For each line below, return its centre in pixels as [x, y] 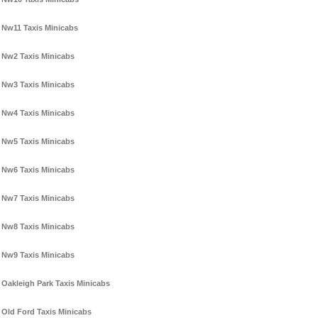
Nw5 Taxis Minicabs [38, 142]
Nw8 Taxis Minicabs [38, 227]
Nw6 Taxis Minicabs [38, 170]
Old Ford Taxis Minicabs [46, 312]
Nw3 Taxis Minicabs [38, 85]
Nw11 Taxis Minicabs [40, 28]
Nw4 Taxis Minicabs [38, 113]
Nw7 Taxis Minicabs [38, 198]
